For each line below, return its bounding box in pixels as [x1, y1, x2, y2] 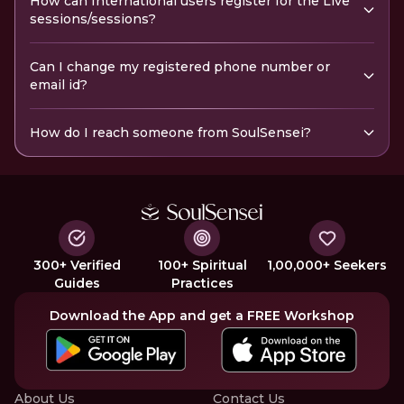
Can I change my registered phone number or [30, 59, 330, 75]
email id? [30, 77, 87, 93]
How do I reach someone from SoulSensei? [30, 124, 311, 141]
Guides [53, 274, 100, 291]
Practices [170, 274, 234, 291]
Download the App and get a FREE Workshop [50, 307, 354, 324]
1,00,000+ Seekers [267, 256, 388, 273]
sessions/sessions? [30, 11, 156, 27]
